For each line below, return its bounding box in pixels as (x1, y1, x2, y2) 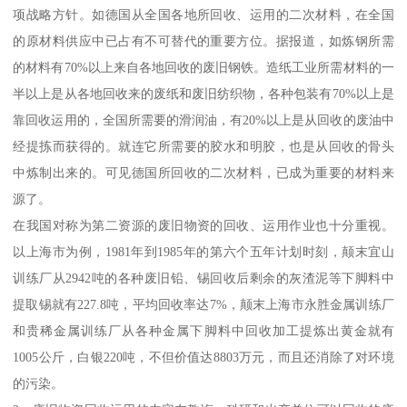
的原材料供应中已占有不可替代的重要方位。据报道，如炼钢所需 (13, 33, 394, 48)
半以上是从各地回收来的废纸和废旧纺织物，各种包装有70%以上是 (13, 85, 394, 101)
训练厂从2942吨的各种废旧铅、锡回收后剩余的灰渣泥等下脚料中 (13, 270, 394, 285)
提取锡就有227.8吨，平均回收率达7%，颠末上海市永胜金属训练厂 (13, 296, 394, 312)
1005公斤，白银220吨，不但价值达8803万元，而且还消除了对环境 (13, 349, 394, 364)
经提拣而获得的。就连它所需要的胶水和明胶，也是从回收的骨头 (13, 138, 394, 154)
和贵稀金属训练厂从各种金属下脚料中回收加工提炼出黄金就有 (13, 323, 394, 338)
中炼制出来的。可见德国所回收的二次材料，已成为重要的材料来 (13, 164, 394, 180)
